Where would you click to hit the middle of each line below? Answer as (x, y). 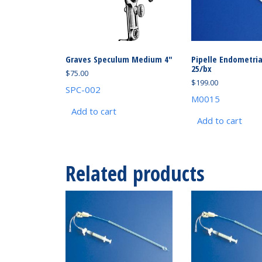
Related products (135, 173)
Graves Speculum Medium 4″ (119, 59)
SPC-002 (83, 89)
